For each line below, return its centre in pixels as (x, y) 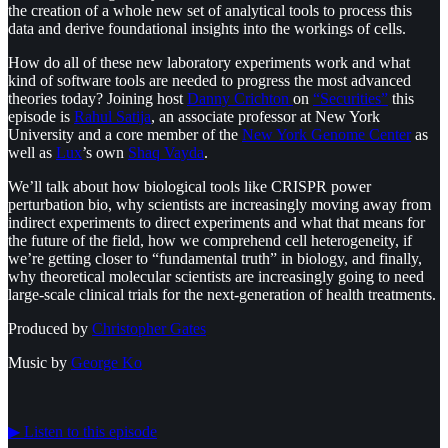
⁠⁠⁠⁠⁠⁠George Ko (106, 362)
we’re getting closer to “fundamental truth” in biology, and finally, (215, 258)
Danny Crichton (240, 98)
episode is (41, 116)
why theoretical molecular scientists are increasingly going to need (216, 276)
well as (32, 152)
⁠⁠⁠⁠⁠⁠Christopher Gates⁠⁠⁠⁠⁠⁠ (149, 328)
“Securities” (350, 98)
